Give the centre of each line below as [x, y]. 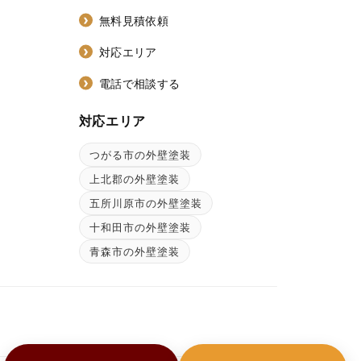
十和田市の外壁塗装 [140, 227]
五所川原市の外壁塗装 [146, 203]
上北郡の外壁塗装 [135, 178]
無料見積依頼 [134, 20]
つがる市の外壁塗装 [140, 154]
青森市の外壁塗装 [135, 251]
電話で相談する [139, 83]
